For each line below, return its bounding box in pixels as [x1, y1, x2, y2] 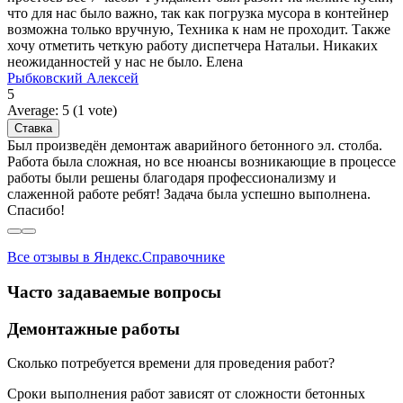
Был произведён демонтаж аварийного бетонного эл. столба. [7, 138, 382, 154]
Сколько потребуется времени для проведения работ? [7, 355, 335, 372]
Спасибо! [7, 202, 65, 219]
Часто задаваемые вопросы [7, 282, 221, 301]
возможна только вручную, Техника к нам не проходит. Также [7, 22, 390, 38]
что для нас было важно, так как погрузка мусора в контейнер [7, 5, 389, 22]
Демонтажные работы [7, 318, 180, 338]
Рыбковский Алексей [7, 70, 139, 86]
